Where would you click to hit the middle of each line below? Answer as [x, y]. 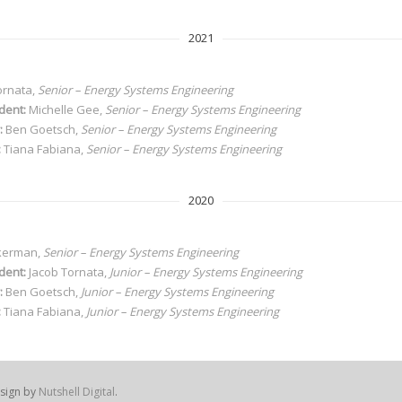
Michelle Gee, [66, 109]
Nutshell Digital [77, 392]
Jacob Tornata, [68, 272]
